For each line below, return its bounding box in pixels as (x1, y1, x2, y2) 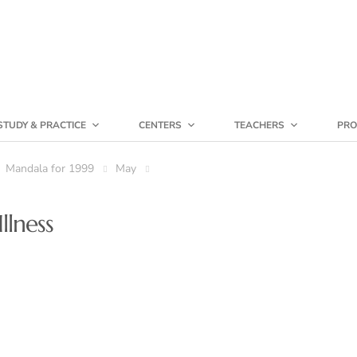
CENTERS (139, 119, 182, 131)
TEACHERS (234, 119, 284, 131)
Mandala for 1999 (6, 161, 94, 176)
